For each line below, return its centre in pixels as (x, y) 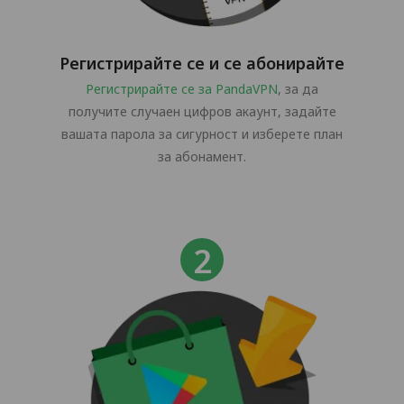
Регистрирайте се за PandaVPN (182, 88)
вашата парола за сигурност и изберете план (202, 133)
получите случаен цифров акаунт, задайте (202, 111)
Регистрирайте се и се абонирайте (202, 63)
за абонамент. (202, 156)
